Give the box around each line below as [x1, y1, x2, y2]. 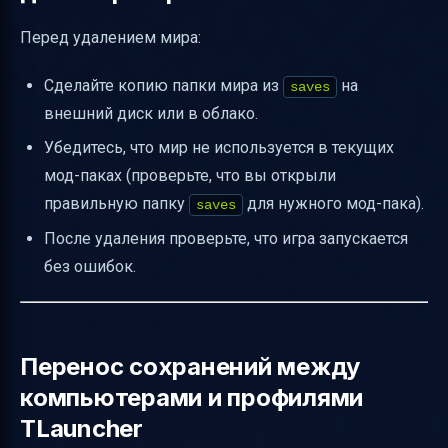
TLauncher [20, 413, 143, 443]
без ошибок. [44, 256, 136, 276]
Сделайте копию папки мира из [44, 75, 283, 95]
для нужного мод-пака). [243, 194, 424, 214]
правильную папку [44, 194, 189, 214]
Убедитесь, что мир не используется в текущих [44, 138, 394, 158]
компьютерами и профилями [20, 382, 364, 412]
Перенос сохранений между [20, 351, 361, 381]
